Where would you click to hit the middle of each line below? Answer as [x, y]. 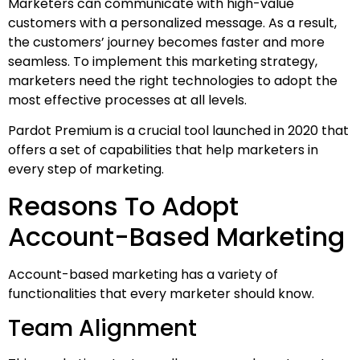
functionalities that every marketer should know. [163, 293]
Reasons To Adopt [123, 206]
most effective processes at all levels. [129, 100]
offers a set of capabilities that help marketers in [163, 150]
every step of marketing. [88, 170]
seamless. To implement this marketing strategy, [163, 62]
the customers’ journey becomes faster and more [166, 43]
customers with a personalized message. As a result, [172, 23]
